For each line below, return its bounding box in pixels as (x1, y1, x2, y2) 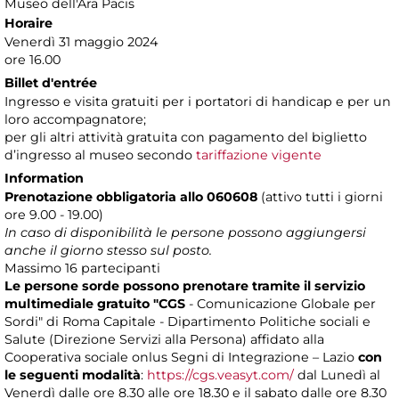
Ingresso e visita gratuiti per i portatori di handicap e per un (4, 94, 391, 110)
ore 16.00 (4, 52, 61, 69)
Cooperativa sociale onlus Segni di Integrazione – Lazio (4, 349, 354, 366)
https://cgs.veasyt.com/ (147, 367, 294, 384)
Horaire (4, 15, 53, 32)
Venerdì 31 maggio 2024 (4, 34, 158, 51)
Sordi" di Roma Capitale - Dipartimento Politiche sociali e (4, 313, 370, 330)
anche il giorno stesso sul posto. (4, 242, 212, 259)
